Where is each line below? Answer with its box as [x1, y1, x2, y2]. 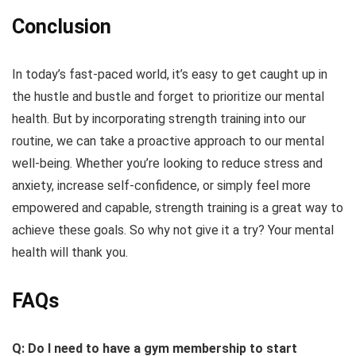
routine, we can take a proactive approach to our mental [12, 133, 324, 149]
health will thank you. [12, 244, 128, 260]
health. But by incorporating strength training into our [12, 110, 306, 126]
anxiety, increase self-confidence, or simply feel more [12, 177, 311, 193]
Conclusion [12, 14, 111, 38]
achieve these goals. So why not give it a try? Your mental [12, 222, 334, 238]
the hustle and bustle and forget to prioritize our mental [12, 88, 324, 104]
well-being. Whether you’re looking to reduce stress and [12, 155, 323, 171]
